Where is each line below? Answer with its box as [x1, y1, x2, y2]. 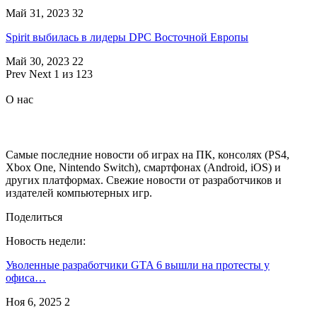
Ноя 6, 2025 [6, 296, 62, 309]
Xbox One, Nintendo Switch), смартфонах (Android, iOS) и [6, 161, 281, 174]
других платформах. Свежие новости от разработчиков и [6, 174, 282, 187]
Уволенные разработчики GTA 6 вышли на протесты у [6, 259, 270, 272]
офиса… [6, 272, 46, 284]
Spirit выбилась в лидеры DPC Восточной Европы [6, 30, 248, 43]
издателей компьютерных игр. [6, 187, 152, 200]
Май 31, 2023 [6, 6, 69, 19]
